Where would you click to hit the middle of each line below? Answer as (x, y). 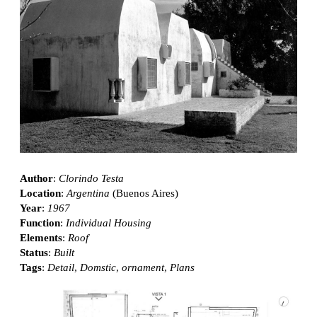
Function (40, 223)
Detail (61, 268)
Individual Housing (109, 223)
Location (40, 194)
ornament (143, 268)
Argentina (88, 194)
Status (34, 253)
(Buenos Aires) (144, 194)
